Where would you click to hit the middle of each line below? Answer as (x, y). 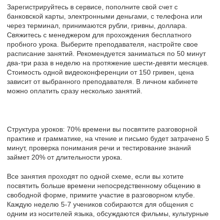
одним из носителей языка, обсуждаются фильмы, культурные (108, 213)
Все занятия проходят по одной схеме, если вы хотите (95, 176)
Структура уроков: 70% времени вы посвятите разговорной (102, 129)
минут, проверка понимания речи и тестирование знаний (99, 148)
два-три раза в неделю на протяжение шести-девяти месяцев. (108, 63)
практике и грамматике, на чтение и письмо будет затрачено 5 (108, 138)
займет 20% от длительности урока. (65, 157)
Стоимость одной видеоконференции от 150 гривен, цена (100, 72)
